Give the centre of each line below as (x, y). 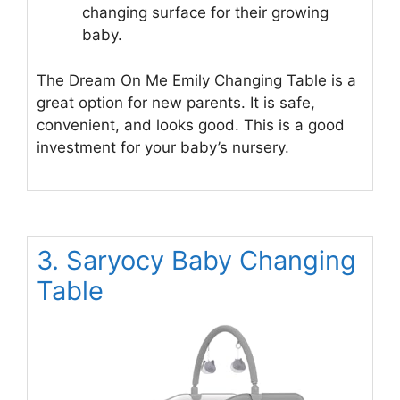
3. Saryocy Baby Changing (196, 261)
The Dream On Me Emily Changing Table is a (196, 80)
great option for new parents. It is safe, (176, 102)
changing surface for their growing (205, 13)
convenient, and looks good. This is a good (191, 125)
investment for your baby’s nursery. (163, 147)
